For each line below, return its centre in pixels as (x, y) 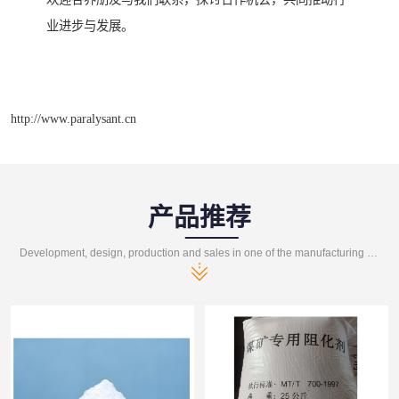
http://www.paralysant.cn (73, 119)
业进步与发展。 (90, 25)
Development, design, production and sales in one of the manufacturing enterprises (373, 253)
